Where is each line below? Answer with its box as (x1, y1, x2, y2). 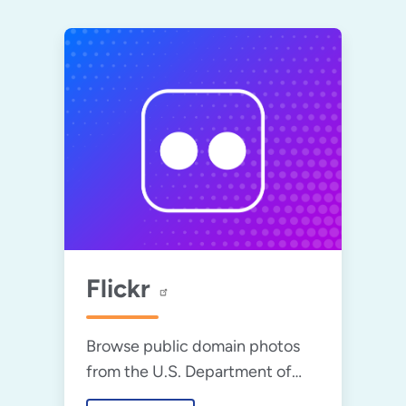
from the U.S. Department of (85, 361, 292, 382)
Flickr (85, 272, 150, 304)
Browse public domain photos (85, 335, 300, 356)
